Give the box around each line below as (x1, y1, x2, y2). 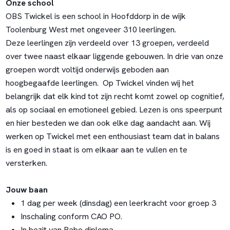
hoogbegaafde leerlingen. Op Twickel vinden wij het (5, 77, 194, 88)
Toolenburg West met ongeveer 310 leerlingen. (5, 24, 178, 35)
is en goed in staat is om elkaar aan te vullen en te (5, 144, 187, 155)
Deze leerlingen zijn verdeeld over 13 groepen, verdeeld (5, 37, 209, 48)
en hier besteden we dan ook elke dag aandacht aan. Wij (5, 117, 210, 128)
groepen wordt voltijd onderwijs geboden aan (5, 64, 169, 75)
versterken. (5, 157, 47, 168)
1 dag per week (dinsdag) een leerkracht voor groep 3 (20, 197, 216, 208)
